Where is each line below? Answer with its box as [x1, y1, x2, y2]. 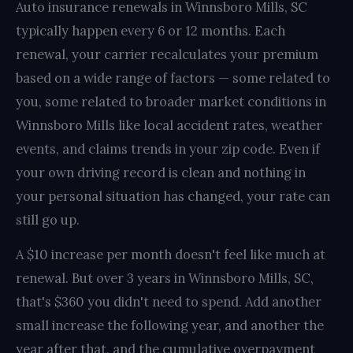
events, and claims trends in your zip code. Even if [16, 139, 320, 158]
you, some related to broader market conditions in [16, 92, 326, 110]
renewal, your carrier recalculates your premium [16, 45, 318, 63]
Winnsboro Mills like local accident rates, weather [16, 116, 322, 134]
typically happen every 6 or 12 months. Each [16, 21, 285, 39]
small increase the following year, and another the [16, 316, 324, 334]
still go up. [16, 210, 80, 229]
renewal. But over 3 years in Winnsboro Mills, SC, [16, 269, 314, 287]
